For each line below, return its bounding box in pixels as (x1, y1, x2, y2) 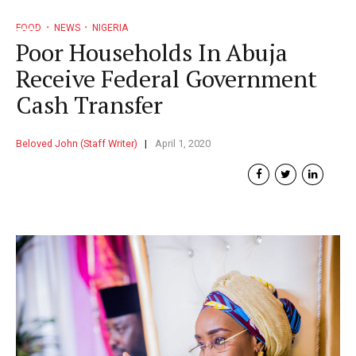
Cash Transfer (16, 88, 163, 121)
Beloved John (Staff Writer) (16, 137, 137, 149)
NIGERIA (92, 22, 128, 33)
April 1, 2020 (154, 137, 211, 149)
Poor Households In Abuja (16, 36, 288, 68)
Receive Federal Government (16, 62, 317, 95)
